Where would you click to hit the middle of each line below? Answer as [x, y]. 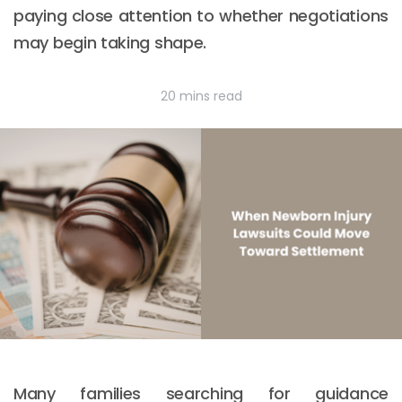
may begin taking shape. [110, 43]
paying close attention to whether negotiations [201, 16]
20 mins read [201, 96]
